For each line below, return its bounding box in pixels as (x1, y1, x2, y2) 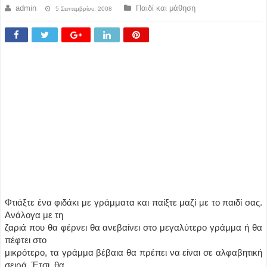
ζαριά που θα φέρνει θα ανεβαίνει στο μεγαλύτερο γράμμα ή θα (5, 222, 262, 232)
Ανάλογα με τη (5, 210, 64, 220)
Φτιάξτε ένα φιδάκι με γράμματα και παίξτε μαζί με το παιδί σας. (5, 197, 262, 207)
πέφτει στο (5, 235, 47, 245)
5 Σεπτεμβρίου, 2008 (55, 5, 113, 12)
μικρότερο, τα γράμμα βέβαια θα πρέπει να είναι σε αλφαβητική (5, 247, 262, 257)
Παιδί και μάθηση (136, 4, 196, 13)
